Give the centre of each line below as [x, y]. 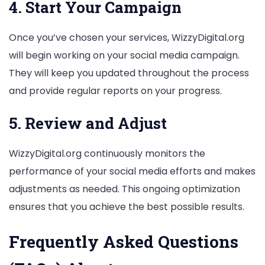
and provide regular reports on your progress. [115, 91]
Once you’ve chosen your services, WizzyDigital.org [127, 38]
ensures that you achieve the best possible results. [127, 206]
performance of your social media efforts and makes [132, 171]
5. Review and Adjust [88, 123]
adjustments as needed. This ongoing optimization [125, 189]
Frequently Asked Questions [124, 242]
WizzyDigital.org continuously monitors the [107, 153]
